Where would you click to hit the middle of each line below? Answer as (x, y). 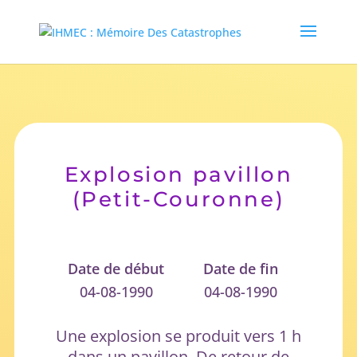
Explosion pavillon (178, 174)
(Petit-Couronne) (178, 199)
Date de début (116, 268)
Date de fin (241, 268)
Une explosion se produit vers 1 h (178, 335)
